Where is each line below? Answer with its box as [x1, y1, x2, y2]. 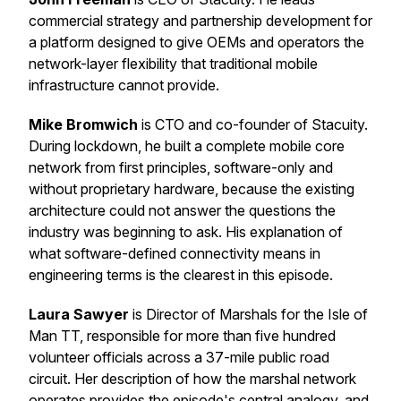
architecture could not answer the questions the [29, 201, 336, 219]
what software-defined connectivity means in [29, 244, 320, 262]
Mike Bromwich [29, 115, 141, 133]
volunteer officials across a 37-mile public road [29, 348, 329, 366]
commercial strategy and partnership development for [29, 12, 372, 30]
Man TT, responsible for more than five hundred [29, 327, 336, 345]
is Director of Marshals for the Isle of [132, 305, 368, 323]
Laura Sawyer [29, 305, 132, 323]
